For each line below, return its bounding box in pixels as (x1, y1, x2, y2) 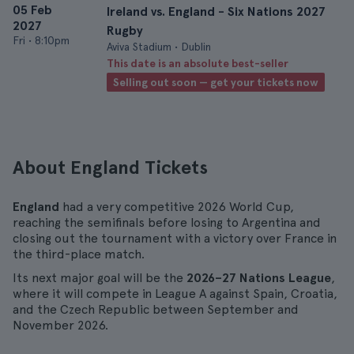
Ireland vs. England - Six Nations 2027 (107, 4, 326, 19)
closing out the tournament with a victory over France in (13, 231, 337, 246)
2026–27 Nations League (186, 270, 331, 285)
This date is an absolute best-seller (107, 57, 288, 70)
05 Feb (13, 2, 52, 17)
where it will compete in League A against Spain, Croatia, (13, 286, 337, 301)
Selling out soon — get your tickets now (113, 76, 318, 88)
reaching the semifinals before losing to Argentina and (13, 215, 321, 230)
